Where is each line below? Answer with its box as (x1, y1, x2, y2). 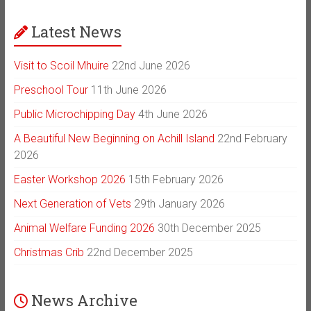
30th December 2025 (157, 221, 261, 235)
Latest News (31, 22, 121, 42)
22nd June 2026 (111, 59, 190, 73)
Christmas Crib (13, 246, 84, 260)
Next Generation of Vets (13, 197, 131, 211)
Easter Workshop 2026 (13, 173, 126, 187)
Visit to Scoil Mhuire (13, 59, 109, 73)
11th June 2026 (90, 83, 167, 97)
